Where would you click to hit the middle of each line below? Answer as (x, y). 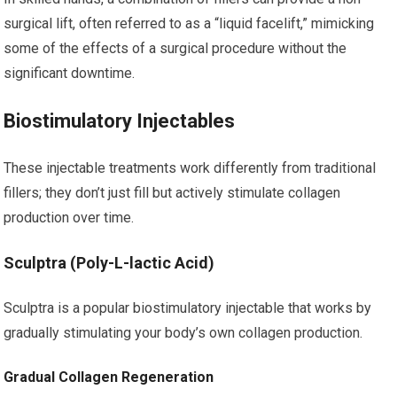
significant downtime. (70, 73)
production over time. (69, 218)
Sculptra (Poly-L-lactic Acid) (109, 263)
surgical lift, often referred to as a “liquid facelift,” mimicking (189, 23)
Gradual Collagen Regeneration (109, 377)
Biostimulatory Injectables (120, 121)
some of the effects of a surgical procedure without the (175, 48)
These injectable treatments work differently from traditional (190, 168)
